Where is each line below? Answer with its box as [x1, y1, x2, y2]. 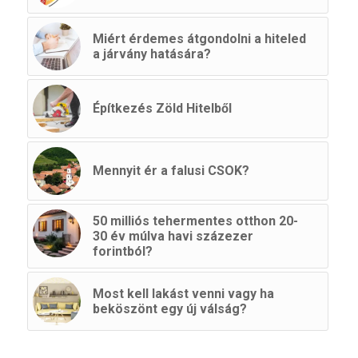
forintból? [92, 243, 153, 259]
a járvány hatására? [92, 46, 211, 62]
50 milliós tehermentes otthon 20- [92, 213, 298, 229]
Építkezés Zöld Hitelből [92, 100, 232, 116]
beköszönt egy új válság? [92, 300, 247, 316]
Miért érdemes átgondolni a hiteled [92, 30, 306, 46]
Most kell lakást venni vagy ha [92, 285, 274, 301]
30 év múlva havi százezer [92, 228, 253, 244]
